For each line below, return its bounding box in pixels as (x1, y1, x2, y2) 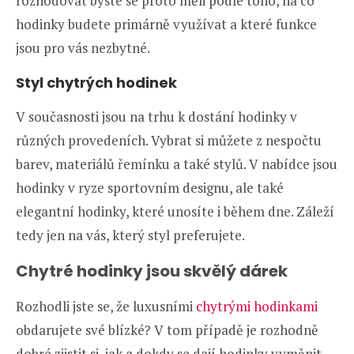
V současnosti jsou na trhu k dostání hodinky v (16, 107, 297, 126)
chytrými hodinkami (196, 296, 318, 315)
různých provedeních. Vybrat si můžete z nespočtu (16, 130, 322, 149)
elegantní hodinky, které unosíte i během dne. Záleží (16, 201, 334, 220)
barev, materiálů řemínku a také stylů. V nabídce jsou (16, 154, 337, 173)
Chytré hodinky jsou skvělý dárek (16, 259, 291, 282)
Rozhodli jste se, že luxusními (16, 296, 196, 315)
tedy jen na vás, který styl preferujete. (16, 225, 245, 244)
